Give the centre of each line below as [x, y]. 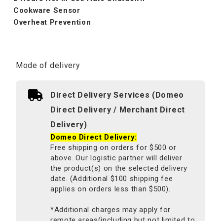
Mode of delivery [48, 66]
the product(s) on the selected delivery [119, 168]
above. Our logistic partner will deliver [116, 158]
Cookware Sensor [52, 11]
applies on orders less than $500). [110, 189]
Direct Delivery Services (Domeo [117, 95]
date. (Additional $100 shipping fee [112, 179]
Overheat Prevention [52, 22]
